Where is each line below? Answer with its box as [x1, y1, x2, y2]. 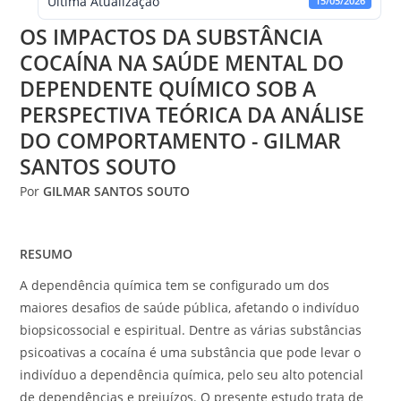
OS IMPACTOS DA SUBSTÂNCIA [20, 23, 323, 51]
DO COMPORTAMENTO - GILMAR [20, 127, 342, 155]
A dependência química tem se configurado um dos [20, 277, 330, 294]
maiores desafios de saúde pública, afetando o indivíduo [20, 299, 360, 316]
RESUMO [20, 245, 73, 262]
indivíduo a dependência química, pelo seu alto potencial [20, 366, 364, 383]
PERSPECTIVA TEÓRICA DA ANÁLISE [20, 101, 365, 129]
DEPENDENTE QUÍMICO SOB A [20, 75, 317, 103]
